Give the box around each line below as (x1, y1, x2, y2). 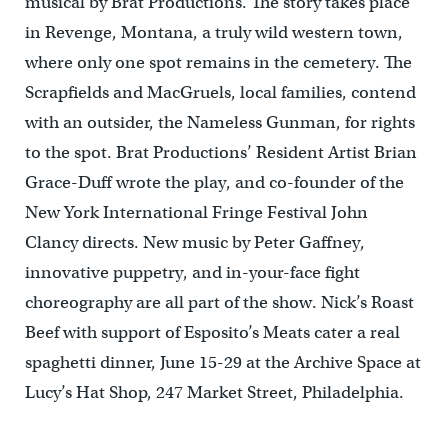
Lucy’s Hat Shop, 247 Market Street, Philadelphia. (24, 382, 404, 404)
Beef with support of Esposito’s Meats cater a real (24, 322, 400, 344)
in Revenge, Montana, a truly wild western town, (24, 22, 403, 44)
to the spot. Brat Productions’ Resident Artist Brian (24, 142, 417, 164)
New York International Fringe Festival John (24, 202, 368, 224)
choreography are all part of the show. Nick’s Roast (24, 292, 414, 314)
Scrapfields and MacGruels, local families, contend (24, 82, 416, 104)
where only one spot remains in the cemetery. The (24, 52, 412, 74)
